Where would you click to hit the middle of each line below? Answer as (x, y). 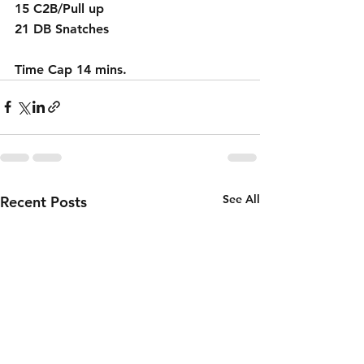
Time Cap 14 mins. (71, 69)
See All (241, 199)
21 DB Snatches (62, 28)
